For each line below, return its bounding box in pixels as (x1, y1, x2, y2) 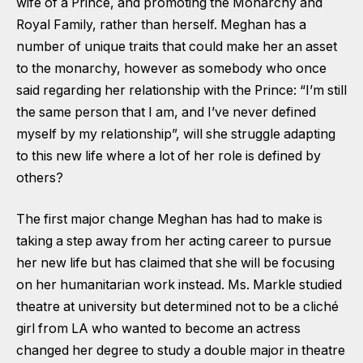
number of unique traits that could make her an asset (16, 38, 337, 54)
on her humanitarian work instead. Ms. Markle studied (16, 277, 342, 293)
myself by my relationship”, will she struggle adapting (16, 126, 335, 142)
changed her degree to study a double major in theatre (16, 343, 345, 359)
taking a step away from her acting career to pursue (16, 233, 331, 250)
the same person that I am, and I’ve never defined (16, 104, 316, 120)
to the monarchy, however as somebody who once (16, 60, 327, 76)
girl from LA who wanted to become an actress (16, 321, 301, 337)
